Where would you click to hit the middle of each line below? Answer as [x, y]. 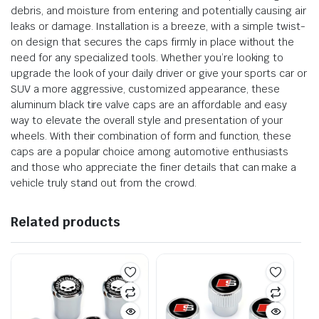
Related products [66, 221]
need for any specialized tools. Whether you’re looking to [147, 57]
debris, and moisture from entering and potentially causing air [159, 10]
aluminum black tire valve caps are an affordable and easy [149, 104]
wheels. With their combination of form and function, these [151, 136]
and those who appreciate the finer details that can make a [154, 167]
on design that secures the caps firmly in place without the [153, 42]
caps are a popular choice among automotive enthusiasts [150, 151]
